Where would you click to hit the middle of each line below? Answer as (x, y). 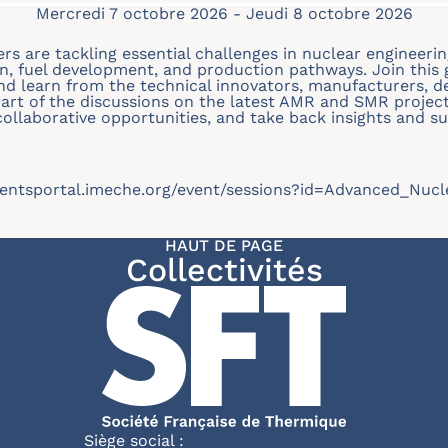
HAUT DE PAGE (224, 245)
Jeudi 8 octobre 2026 (329, 13)
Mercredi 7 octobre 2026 (131, 13)
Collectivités (224, 270)
